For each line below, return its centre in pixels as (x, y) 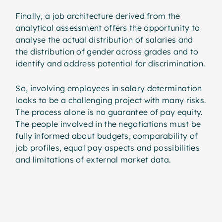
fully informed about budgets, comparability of (107, 136)
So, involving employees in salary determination (109, 88)
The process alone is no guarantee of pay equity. (109, 112)
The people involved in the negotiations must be (108, 124)
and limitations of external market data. (93, 159)
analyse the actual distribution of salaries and (104, 39)
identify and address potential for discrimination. (111, 63)
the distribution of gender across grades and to (107, 51)
